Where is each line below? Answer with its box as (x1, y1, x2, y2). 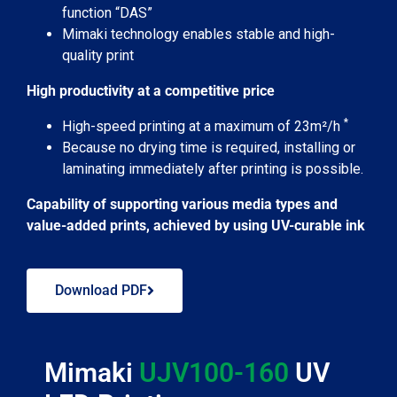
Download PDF (55, 282, 147, 299)
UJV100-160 (139, 357, 289, 388)
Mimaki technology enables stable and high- (62, 26, 335, 43)
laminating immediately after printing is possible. (62, 160, 363, 177)
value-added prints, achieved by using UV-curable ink (27, 217, 365, 234)
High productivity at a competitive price (27, 82, 275, 99)
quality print (62, 47, 134, 64)
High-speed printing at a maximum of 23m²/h (62, 118, 344, 135)
